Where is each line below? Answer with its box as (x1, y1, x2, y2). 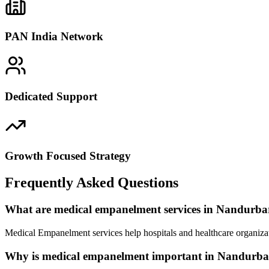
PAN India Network (5, 30, 103, 43)
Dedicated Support (5, 89, 97, 103)
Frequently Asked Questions (5, 175, 178, 191)
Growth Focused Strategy (5, 150, 131, 163)
